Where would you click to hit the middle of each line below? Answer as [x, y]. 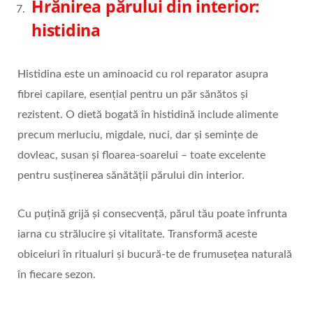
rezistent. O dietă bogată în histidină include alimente [148, 115]
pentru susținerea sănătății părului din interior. [131, 176]
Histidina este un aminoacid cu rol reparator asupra [143, 74]
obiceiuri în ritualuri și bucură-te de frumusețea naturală [155, 255]
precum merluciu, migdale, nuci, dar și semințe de [138, 135]
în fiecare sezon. [57, 275]
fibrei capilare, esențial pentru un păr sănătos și [133, 95]
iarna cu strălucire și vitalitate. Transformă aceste [137, 234]
